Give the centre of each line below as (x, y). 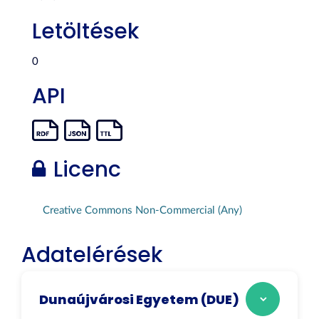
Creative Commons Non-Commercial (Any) (142, 210)
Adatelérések (92, 255)
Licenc (84, 169)
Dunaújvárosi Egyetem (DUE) (139, 299)
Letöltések (85, 31)
